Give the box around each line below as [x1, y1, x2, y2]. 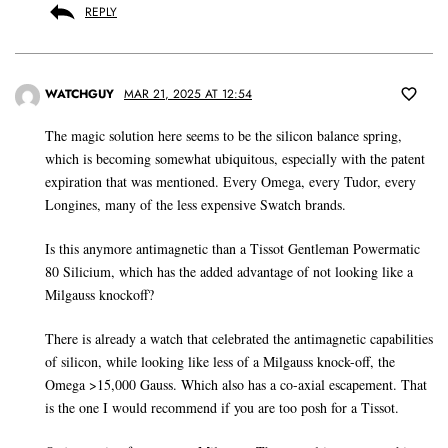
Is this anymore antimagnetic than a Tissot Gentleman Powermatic [45, 239, 420, 259]
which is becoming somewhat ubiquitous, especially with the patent [45, 149, 425, 169]
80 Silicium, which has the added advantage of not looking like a [45, 262, 413, 282]
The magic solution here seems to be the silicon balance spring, [45, 126, 402, 146]
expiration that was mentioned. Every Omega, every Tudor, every [45, 172, 416, 192]
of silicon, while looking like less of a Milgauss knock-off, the [45, 352, 395, 372]
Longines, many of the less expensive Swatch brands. [45, 195, 346, 215]
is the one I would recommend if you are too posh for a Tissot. [45, 398, 399, 418]
